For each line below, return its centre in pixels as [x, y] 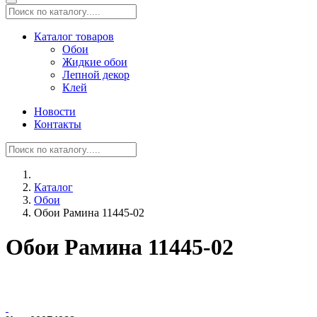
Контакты [58, 124]
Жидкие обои [95, 62]
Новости [55, 111]
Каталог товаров [74, 36]
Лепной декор [96, 75]
